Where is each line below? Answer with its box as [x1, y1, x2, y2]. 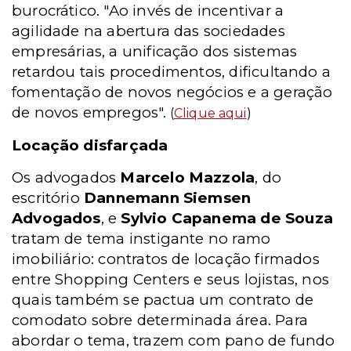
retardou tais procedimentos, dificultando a [12, 63, 331, 81]
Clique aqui [173, 106, 247, 121]
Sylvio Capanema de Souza [121, 209, 333, 227]
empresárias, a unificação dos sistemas [12, 42, 298, 60]
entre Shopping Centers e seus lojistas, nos [12, 270, 330, 288]
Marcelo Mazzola [120, 168, 255, 186]
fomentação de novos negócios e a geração [12, 83, 333, 101]
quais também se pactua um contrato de [12, 291, 313, 309]
